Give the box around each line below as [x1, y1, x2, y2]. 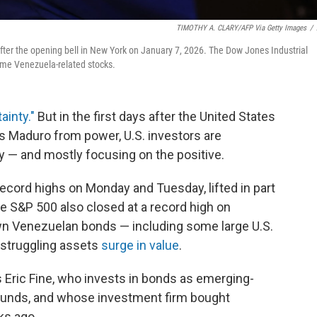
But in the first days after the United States [35, 109, 275, 124]
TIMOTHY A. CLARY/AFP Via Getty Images [176, 23, 306, 33]
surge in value [101, 238, 179, 253]
